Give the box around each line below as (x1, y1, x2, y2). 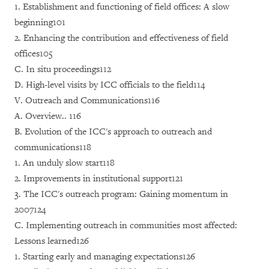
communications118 (14, 142, 91, 153)
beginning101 (14, 17, 65, 28)
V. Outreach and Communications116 (14, 95, 160, 106)
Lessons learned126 (14, 235, 89, 247)
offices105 (14, 48, 53, 59)
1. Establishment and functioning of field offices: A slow (14, 1, 229, 13)
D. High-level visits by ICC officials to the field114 (14, 79, 205, 91)
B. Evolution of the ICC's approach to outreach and (14, 126, 212, 138)
